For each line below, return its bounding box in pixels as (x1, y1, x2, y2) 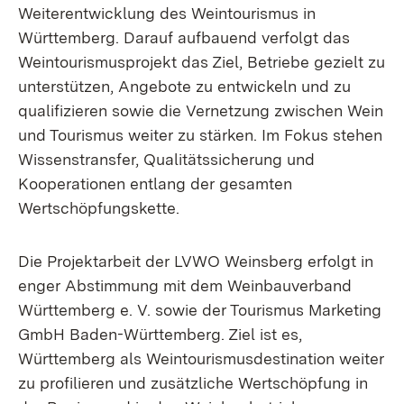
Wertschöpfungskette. (18, 198, 179, 217)
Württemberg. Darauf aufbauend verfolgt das (18, 28, 350, 47)
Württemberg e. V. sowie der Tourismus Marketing (18, 300, 381, 319)
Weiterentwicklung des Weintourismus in (18, 4, 316, 23)
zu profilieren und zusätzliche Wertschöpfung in (18, 373, 368, 392)
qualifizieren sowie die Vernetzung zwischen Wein (18, 101, 383, 120)
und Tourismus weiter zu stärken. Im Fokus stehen (18, 125, 382, 144)
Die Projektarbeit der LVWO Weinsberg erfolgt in (18, 252, 373, 271)
